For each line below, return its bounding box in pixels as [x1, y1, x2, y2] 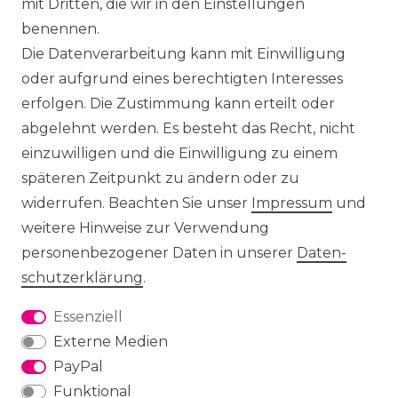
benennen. [21, 20, 99, 37]
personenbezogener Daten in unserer [21, 244, 297, 261]
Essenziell [53, 308, 123, 325]
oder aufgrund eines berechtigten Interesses [21, 70, 343, 87]
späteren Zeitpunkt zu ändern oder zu [21, 170, 299, 187]
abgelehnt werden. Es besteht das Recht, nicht [21, 120, 355, 137]
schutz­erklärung [21, 269, 143, 286]
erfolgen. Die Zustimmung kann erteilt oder [21, 95, 335, 112]
